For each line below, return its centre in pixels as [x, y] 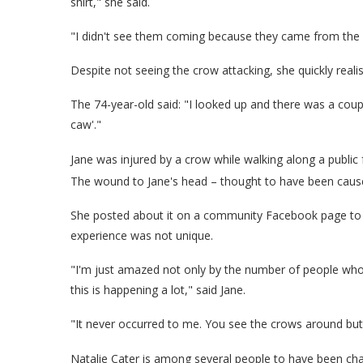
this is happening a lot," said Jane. [158, 289]
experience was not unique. [142, 235]
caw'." [86, 124]
